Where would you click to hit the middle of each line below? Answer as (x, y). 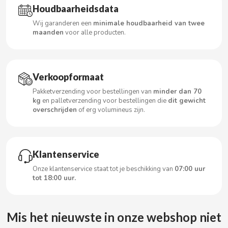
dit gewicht (187, 101)
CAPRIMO (34, 205)
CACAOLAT (37, 40)
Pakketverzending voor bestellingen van (93, 91)
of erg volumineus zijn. (111, 110)
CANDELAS (36, 177)
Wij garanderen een (63, 23)
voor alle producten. (95, 32)
